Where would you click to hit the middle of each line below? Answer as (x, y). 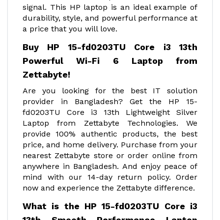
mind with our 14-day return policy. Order (110, 177)
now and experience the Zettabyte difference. (109, 188)
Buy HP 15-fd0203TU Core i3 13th (110, 47)
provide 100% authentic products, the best (110, 134)
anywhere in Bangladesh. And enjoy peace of (110, 166)
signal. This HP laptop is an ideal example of (110, 7)
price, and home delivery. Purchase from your (110, 145)
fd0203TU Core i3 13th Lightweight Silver (110, 112)
